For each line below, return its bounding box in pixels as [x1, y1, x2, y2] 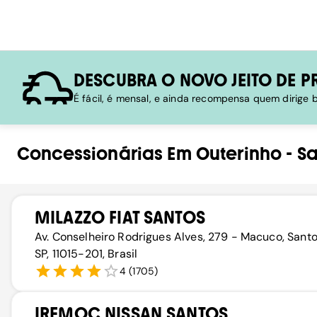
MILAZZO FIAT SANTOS [35, 207, 205, 228]
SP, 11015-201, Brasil [35, 246, 138, 261]
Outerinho [195, 144, 282, 164]
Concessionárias [17, 144, 163, 164]
